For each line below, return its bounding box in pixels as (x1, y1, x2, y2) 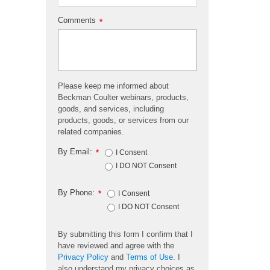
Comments (58, 16, 96, 25)
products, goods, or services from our (58, 116, 189, 125)
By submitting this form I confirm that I (58, 229, 193, 239)
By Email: (58, 146, 92, 156)
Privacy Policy (58, 252, 108, 262)
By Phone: (58, 187, 95, 197)
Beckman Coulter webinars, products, (58, 93, 189, 102)
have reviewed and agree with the (58, 240, 174, 250)
